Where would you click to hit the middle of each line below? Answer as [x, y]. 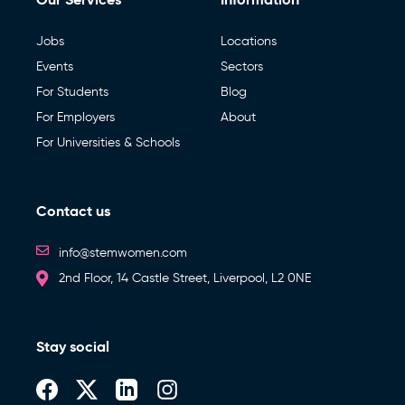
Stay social [73, 347]
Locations [249, 42]
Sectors [242, 67]
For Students [72, 92]
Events [55, 67]
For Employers [75, 118]
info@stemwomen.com [123, 253]
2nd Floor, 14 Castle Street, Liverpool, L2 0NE [185, 278]
